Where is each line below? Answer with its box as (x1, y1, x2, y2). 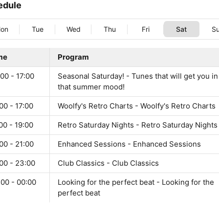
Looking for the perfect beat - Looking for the (58, 177, 214, 187)
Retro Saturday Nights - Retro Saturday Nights (58, 120, 218, 130)
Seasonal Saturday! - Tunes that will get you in (58, 71, 218, 81)
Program (58, 52, 89, 62)
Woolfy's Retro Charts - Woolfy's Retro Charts (58, 101, 216, 111)
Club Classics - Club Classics (58, 158, 159, 168)
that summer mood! (58, 82, 125, 92)
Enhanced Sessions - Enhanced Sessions (58, 139, 201, 149)
